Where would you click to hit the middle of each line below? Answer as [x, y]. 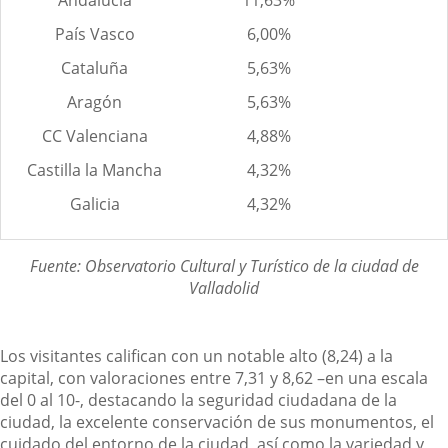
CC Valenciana [94, 135]
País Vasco [94, 33]
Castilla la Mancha [94, 169]
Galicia [94, 203]
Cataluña [94, 67]
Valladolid [224, 287]
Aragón [94, 101]
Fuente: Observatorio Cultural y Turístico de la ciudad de [224, 265]
